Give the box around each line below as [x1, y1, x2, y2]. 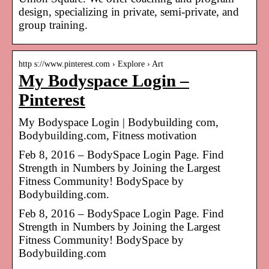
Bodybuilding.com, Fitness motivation [19, 128, 197, 142]
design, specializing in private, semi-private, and [19, 5, 239, 18]
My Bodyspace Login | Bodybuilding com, [19, 115, 219, 128]
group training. [19, 18, 88, 31]
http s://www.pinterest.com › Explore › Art [19, 59, 163, 68]
